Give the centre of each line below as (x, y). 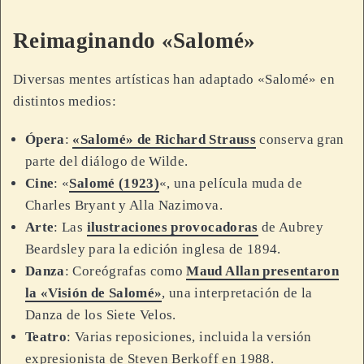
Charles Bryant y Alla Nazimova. (124, 205)
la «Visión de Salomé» (94, 292)
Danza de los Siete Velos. (101, 314)
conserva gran (300, 139)
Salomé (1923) (115, 183)
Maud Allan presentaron (263, 271)
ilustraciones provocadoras (172, 227)
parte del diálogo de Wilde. (107, 161)
